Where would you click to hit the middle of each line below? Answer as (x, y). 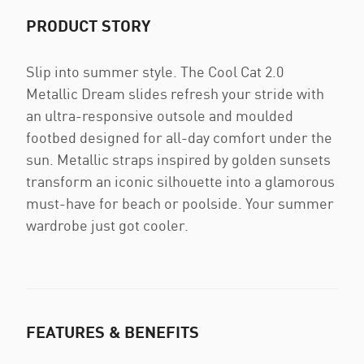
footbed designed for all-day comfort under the (179, 137)
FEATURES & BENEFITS (113, 331)
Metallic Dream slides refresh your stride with (175, 93)
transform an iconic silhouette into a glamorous (180, 181)
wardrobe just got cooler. (107, 225)
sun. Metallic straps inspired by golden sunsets (178, 159)
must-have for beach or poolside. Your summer (180, 203)
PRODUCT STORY (88, 25)
